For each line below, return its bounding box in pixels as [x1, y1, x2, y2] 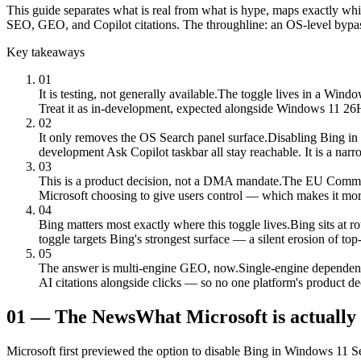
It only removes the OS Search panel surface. [39, 130, 268, 144]
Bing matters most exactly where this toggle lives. [39, 217, 290, 231]
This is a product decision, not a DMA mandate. [39, 173, 282, 188]
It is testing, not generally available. [39, 86, 218, 101]
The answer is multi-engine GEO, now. [39, 260, 239, 275]
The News [55, 305, 135, 327]
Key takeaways [6, 44, 85, 59]
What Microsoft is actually [135, 305, 356, 327]
